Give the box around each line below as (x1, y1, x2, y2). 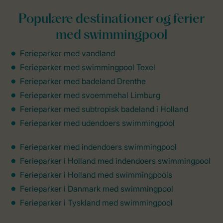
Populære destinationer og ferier (18, 13, 205, 26)
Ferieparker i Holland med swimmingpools (20, 170, 172, 180)
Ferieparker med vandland (20, 48, 115, 59)
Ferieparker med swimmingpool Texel (20, 62, 155, 73)
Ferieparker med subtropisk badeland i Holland (20, 104, 188, 114)
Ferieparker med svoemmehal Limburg (20, 90, 160, 101)
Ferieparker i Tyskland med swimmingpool (20, 198, 173, 208)
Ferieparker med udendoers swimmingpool (20, 118, 175, 128)
